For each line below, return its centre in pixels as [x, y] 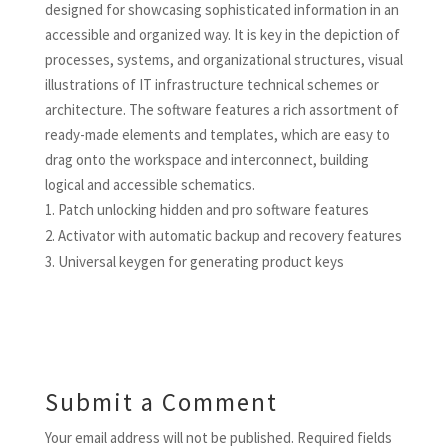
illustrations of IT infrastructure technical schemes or [211, 84]
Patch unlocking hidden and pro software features [213, 209]
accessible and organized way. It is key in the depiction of [222, 34]
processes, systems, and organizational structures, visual [223, 59]
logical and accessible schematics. [149, 184]
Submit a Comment [161, 402]
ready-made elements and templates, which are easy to [217, 134]
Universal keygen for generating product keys [200, 261]
